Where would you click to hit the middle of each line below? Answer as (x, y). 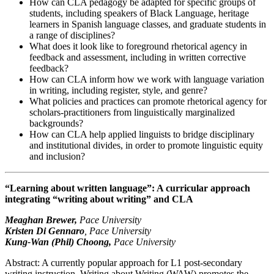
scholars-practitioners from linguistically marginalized (132, 113)
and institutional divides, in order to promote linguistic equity (146, 146)
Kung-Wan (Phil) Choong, (58, 242)
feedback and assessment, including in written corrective (138, 57)
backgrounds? (56, 124)
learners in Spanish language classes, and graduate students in (148, 24)
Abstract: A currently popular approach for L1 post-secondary (124, 263)
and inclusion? (57, 157)
